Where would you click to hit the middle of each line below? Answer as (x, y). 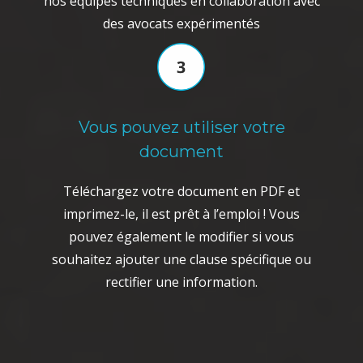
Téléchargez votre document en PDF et (181, 191)
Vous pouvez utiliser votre (181, 127)
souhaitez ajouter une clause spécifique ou (181, 259)
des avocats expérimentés (181, 23)
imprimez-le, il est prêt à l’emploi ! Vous (181, 214)
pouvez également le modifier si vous (181, 237)
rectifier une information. (181, 282)
